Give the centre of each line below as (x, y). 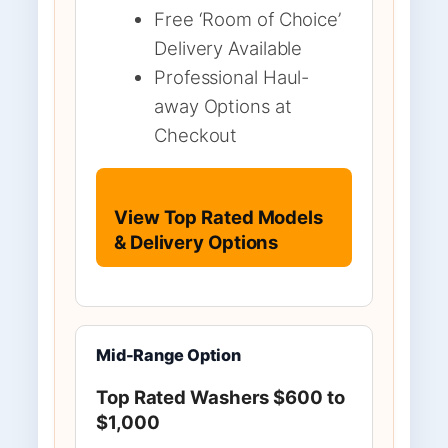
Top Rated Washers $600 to (220, 397)
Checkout (196, 134)
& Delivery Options (196, 242)
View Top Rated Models (218, 217)
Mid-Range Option (168, 354)
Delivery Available (228, 47)
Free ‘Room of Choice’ (247, 18)
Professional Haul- (232, 76)
